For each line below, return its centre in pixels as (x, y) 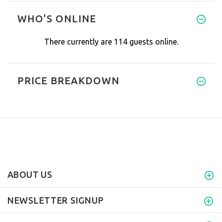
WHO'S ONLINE (57, 18)
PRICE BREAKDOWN (68, 80)
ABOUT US (30, 174)
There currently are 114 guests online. (111, 41)
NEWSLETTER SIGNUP (56, 200)
